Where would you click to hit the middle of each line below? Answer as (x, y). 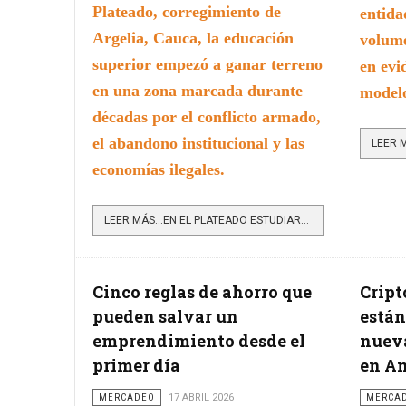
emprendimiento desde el (199, 340)
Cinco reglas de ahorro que (202, 291)
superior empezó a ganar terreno (208, 64)
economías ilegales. (159, 169)
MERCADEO (127, 397)
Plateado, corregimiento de (187, 11)
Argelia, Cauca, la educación (193, 38)
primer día (136, 365)
